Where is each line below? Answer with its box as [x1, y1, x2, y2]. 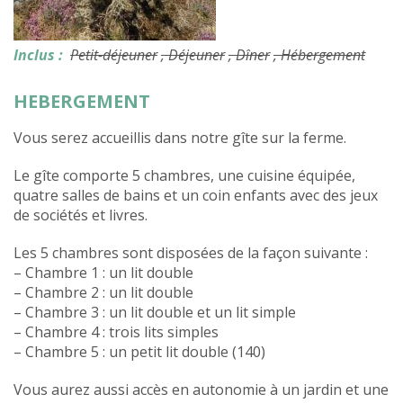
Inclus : [13, 44, 63, 65]
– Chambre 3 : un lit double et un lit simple [13, 301, 296, 322]
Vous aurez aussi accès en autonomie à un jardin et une [13, 379, 389, 399]
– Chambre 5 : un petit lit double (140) [13, 341, 265, 362]
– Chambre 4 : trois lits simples [13, 321, 219, 342]
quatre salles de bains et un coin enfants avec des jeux [13, 184, 378, 205]
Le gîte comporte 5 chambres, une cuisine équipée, [13, 165, 355, 185]
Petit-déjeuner [70, 44, 157, 65]
